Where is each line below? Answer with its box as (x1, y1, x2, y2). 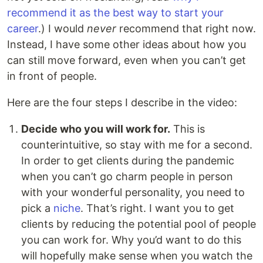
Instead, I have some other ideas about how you (7, 38, 246, 51)
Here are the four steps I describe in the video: (7, 96, 237, 109)
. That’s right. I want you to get (80, 202, 234, 215)
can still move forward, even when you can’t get (7, 54, 246, 67)
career (7, 22, 38, 35)
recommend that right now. (116, 22, 256, 35)
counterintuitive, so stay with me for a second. (21, 139, 252, 151)
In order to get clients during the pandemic (21, 154, 234, 167)
